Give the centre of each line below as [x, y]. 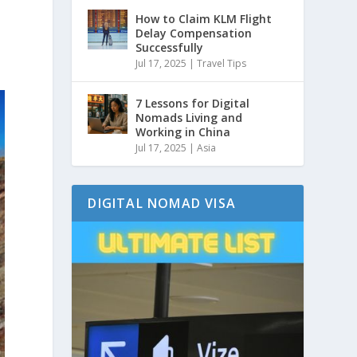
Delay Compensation [194, 33]
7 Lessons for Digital [193, 103]
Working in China [183, 131]
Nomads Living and [189, 117]
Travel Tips [222, 63]
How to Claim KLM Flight [204, 18]
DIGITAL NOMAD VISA [162, 203]
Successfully [170, 47]
